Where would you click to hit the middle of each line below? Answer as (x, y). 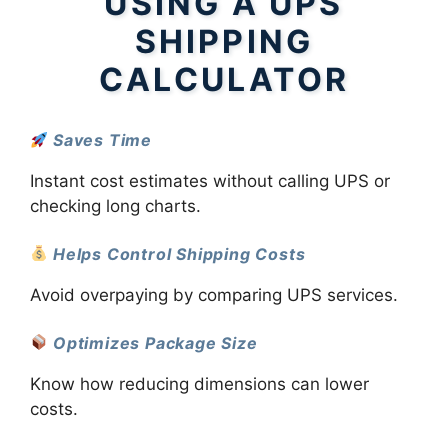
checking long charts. (115, 206)
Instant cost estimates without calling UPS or (210, 181)
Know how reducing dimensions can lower (199, 383)
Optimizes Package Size (155, 342)
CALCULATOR (224, 80)
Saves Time (103, 140)
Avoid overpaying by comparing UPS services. (214, 295)
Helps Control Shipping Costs (179, 253)
